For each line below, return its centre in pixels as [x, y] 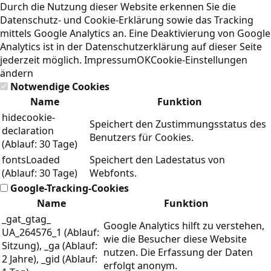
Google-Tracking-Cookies [68, 188]
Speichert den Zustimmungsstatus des [178, 124]
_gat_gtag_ [26, 219]
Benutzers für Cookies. [142, 137]
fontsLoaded [31, 160]
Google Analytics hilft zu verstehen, [184, 226]
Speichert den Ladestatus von [157, 160]
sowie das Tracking [209, 20]
